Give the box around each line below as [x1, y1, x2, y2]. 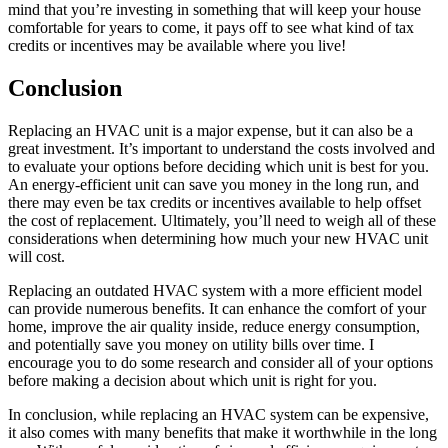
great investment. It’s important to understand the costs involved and [8, 139, 435, 157]
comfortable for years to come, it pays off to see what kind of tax [8, 18, 414, 36]
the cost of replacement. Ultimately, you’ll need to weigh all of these [8, 211, 436, 229]
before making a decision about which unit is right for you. [8, 371, 377, 389]
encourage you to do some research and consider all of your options [8, 353, 433, 371]
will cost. [8, 247, 65, 265]
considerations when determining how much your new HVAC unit [8, 229, 428, 247]
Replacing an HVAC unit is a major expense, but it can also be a [8, 121, 413, 139]
